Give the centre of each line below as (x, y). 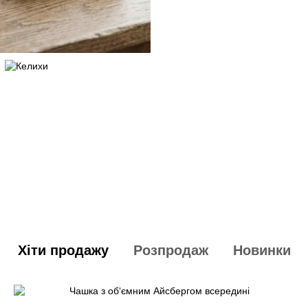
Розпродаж (170, 250)
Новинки (262, 250)
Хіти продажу (63, 250)
